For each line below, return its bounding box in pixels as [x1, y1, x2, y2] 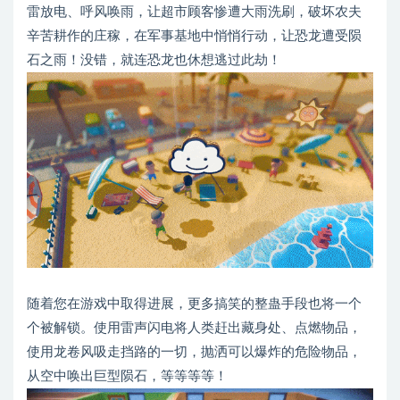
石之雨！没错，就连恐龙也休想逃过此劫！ [27, 53, 281, 67]
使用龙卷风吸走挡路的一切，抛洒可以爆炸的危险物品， [27, 345, 362, 359]
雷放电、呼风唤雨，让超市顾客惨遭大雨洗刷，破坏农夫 [27, 4, 362, 19]
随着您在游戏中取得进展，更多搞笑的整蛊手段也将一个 [27, 296, 362, 311]
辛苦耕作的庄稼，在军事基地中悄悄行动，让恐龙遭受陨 [27, 29, 362, 43]
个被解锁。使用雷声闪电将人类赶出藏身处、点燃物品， [27, 321, 362, 335]
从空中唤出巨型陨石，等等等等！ [27, 369, 228, 383]
